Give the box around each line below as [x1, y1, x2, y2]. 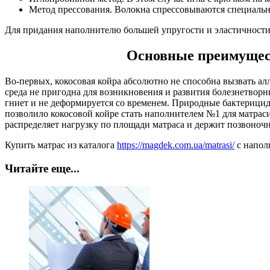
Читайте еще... [5, 162, 80, 175]
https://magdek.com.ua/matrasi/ [117, 140, 234, 151]
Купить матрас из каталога [5, 140, 117, 151]
